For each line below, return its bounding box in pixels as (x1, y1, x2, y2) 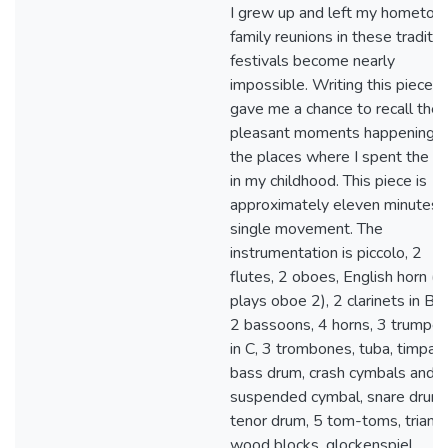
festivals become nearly (230, 50, 395, 72)
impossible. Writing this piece (230, 74, 433, 96)
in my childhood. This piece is (230, 170, 427, 192)
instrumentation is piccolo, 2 (230, 242, 422, 264)
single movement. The (230, 218, 383, 240)
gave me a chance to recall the (230, 98, 440, 120)
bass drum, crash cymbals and (230, 362, 435, 384)
